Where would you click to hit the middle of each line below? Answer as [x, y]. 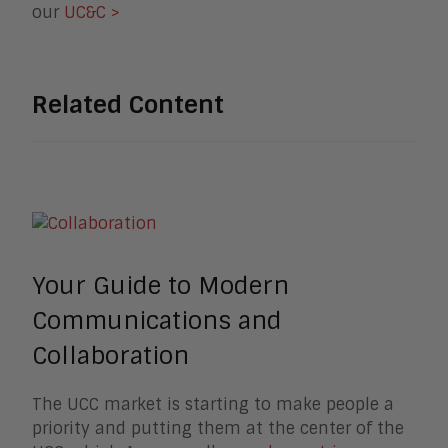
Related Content [128, 105]
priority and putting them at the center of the [218, 428]
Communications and [157, 320]
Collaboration [110, 355]
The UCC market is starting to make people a [213, 404]
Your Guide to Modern [160, 285]
